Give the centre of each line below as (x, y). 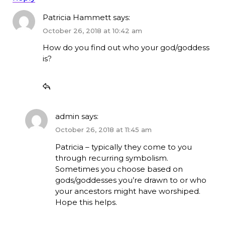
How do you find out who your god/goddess (126, 48)
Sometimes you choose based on (119, 169)
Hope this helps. (86, 202)
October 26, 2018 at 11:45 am (103, 130)
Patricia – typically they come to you (123, 147)
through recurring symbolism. (111, 158)
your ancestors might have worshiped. (128, 191)
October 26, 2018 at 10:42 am (92, 30)
